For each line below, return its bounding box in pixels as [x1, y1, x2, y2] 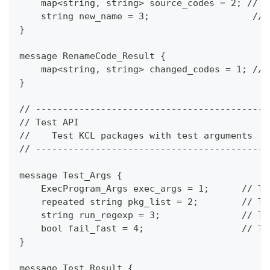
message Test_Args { [19, 170, 122, 181]
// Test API [19, 117, 79, 128]
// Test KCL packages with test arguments [19, 130, 253, 142]
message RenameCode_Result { [19, 51, 166, 62]
